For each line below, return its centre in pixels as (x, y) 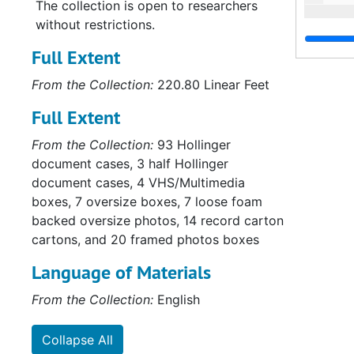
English (177, 299)
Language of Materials (121, 272)
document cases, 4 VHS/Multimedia (138, 183)
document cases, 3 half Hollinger (130, 164)
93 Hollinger (192, 145)
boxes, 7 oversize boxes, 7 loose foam (147, 201)
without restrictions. (95, 24)
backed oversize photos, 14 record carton (158, 220)
